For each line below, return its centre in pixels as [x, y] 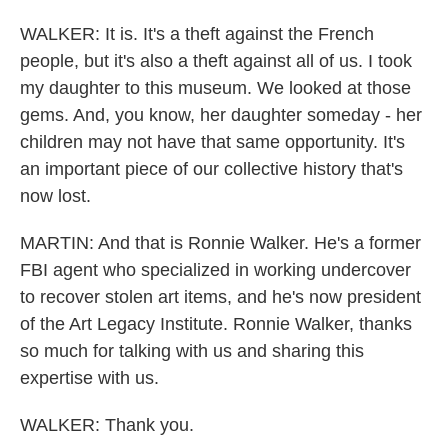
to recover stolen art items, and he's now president [220, 297]
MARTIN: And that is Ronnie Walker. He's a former [220, 243]
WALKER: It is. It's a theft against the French [197, 34]
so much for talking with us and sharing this [192, 351]
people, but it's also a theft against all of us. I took [216, 61]
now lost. [55, 196]
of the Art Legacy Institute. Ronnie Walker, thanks [216, 324]
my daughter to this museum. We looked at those [215, 88]
